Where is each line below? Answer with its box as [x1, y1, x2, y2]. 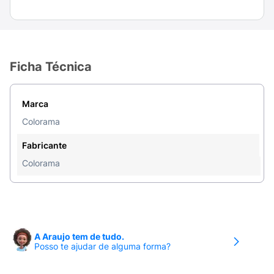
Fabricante [22, 140, 67, 150]
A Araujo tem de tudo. [34, 231, 124, 242]
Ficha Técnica [10, 59, 92, 74]
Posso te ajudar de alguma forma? [34, 241, 171, 251]
